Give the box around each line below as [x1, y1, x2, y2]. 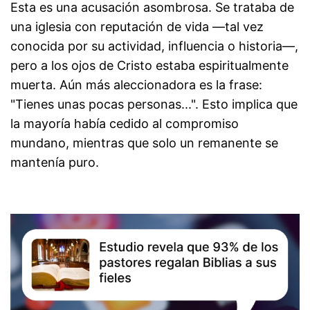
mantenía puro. [10, 154, 99, 170]
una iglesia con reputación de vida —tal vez [10, 19, 264, 34]
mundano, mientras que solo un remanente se [10, 135, 278, 150]
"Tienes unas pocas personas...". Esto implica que [10, 96, 298, 111]
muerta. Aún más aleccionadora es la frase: [10, 77, 262, 92]
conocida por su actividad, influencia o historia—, [10, 38, 298, 53]
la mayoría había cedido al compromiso [10, 116, 239, 131]
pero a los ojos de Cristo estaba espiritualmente [10, 57, 289, 73]
